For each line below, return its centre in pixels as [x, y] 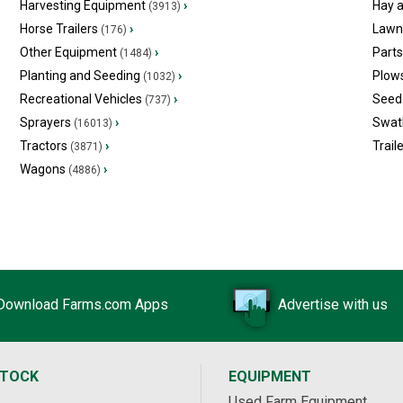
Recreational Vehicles [81, 99]
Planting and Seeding [80, 76]
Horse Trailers [58, 29]
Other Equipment [68, 52]
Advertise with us [333, 305]
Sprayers [45, 122]
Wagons [42, 169]
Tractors [43, 146]
